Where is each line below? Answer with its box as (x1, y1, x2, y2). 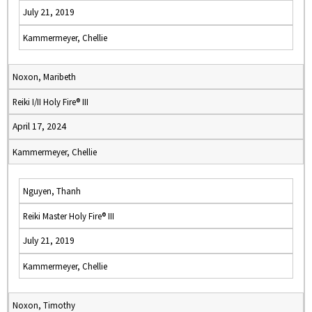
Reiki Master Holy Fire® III (23, 210, 114, 221)
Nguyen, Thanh (23, 185, 81, 196)
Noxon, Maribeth (13, 71, 76, 82)
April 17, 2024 (13, 120, 66, 132)
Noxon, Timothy (13, 299, 75, 311)
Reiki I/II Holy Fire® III (13, 96, 88, 107)
